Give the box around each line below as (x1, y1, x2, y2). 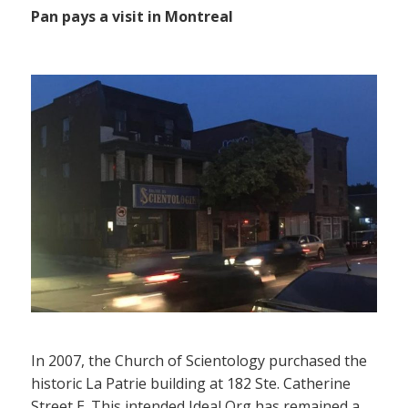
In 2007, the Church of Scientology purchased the (31, 351, 367, 372)
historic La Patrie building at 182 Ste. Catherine (31, 373, 351, 394)
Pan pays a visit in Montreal (31, 6, 233, 27)
